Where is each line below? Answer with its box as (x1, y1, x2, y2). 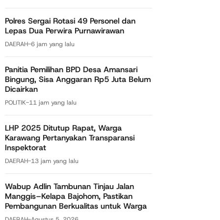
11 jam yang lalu (29, 98, 77, 107)
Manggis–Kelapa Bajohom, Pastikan (5, 191, 133, 201)
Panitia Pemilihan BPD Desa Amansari (5, 64, 137, 75)
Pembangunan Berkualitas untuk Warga (5, 200, 147, 211)
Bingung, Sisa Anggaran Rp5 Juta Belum (5, 74, 151, 84)
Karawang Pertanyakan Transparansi (5, 132, 135, 143)
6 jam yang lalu (31, 39, 75, 48)
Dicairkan (5, 83, 38, 94)
